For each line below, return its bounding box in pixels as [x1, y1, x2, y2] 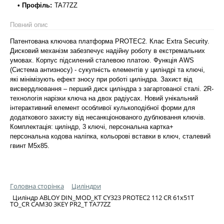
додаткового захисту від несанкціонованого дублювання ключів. [10, 113, 205, 121]
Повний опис [10, 20, 48, 28]
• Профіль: [17, 1, 52, 9]
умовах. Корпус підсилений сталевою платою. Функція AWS [10, 56, 194, 64]
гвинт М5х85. [10, 141, 49, 149]
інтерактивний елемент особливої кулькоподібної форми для [10, 103, 195, 111]
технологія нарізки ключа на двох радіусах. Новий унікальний [10, 94, 198, 102]
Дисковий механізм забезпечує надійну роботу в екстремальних [10, 46, 205, 54]
